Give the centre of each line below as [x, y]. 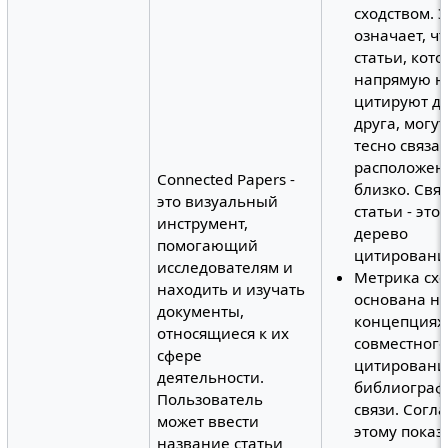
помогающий [208, 245]
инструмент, [203, 223]
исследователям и [225, 267]
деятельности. [211, 377]
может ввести [208, 421]
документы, [201, 311]
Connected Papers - [226, 179]
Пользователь [210, 399]
